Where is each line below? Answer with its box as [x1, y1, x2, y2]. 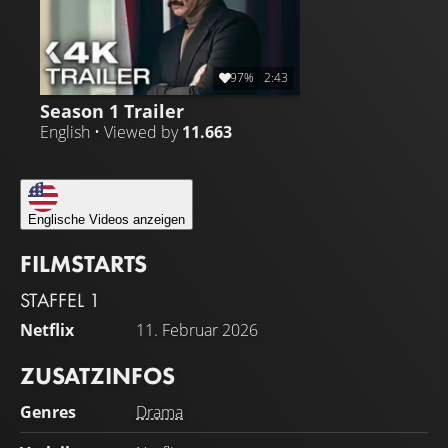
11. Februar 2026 [136, 319, 258, 341]
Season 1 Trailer [40, 98, 184, 124]
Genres [20, 401, 76, 423]
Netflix [20, 319, 74, 341]
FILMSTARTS [20, 248, 147, 279]
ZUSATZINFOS [20, 360, 175, 391]
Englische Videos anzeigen [28, 212, 185, 227]
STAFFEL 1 [20, 287, 100, 313]
